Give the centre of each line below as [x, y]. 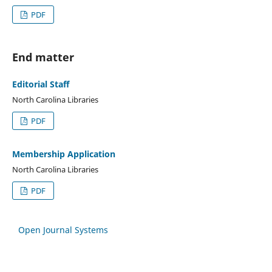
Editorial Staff [40, 84]
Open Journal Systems [63, 229]
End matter [43, 57]
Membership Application [63, 154]
